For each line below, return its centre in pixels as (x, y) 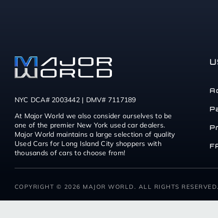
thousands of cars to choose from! (70, 153)
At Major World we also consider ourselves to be (93, 116)
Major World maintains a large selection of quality (95, 135)
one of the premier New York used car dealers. (90, 125)
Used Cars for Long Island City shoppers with (88, 144)
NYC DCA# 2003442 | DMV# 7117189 (75, 100)
